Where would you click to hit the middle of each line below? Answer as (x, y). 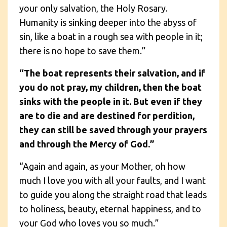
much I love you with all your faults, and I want (112, 180)
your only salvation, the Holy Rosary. (93, 8)
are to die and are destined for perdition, (107, 115)
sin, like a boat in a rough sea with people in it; (111, 36)
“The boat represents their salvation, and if (112, 73)
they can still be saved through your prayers (113, 129)
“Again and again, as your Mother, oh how (102, 166)
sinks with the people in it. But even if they (111, 101)
